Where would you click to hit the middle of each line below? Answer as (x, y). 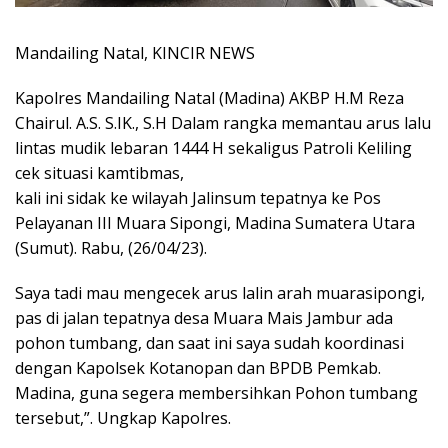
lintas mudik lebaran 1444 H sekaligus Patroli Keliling (213, 147)
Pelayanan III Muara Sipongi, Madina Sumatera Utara (215, 222)
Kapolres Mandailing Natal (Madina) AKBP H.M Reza (209, 97)
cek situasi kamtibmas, (99, 172)
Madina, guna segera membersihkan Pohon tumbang (216, 392)
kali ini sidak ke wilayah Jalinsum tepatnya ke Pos (198, 197)
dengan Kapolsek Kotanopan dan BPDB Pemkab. (198, 367)
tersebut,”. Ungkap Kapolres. (123, 417)
